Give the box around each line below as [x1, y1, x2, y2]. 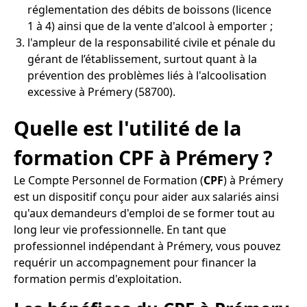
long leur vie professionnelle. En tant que [14, 222, 226, 238]
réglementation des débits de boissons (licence [27, 1, 271, 17]
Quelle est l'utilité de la [14, 114, 241, 142]
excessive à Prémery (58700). [27, 84, 175, 99]
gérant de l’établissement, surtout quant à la [27, 51, 257, 66]
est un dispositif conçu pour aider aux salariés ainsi [14, 189, 279, 205]
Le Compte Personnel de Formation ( [14, 173, 204, 188]
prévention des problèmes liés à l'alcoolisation [27, 67, 267, 83]
